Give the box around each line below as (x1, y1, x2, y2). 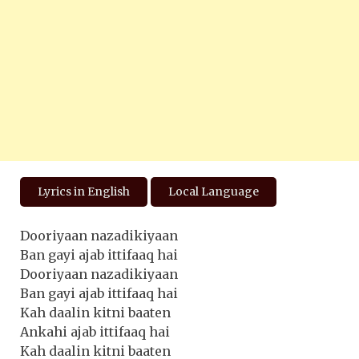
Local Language (168, 184, 259, 199)
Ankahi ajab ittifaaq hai (20, 323, 170, 340)
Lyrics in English (38, 184, 130, 199)
